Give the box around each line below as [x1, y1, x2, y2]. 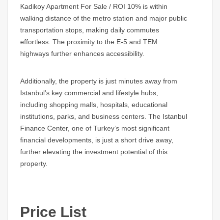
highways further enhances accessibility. [20, 50, 144, 58]
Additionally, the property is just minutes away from [20, 77, 177, 85]
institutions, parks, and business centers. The [20, 112, 163, 121]
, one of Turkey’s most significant [68, 124, 169, 133]
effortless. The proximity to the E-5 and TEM [20, 38, 158, 46]
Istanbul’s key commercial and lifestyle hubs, [20, 89, 158, 97]
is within [141, 2, 167, 11]
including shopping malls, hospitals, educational [20, 101, 167, 109]
